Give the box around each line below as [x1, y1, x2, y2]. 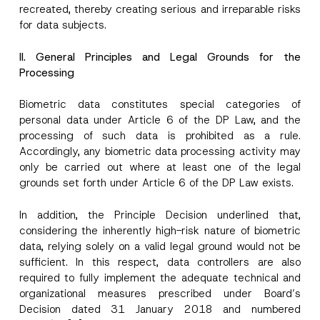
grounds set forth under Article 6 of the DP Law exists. [19, 176, 294, 190]
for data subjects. [19, 18, 106, 32]
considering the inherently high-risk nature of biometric [19, 223, 301, 238]
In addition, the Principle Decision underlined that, [19, 207, 301, 222]
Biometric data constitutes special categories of [19, 97, 301, 111]
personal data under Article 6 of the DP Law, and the [19, 113, 301, 127]
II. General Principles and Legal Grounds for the [19, 49, 301, 64]
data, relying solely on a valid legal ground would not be [19, 239, 301, 254]
